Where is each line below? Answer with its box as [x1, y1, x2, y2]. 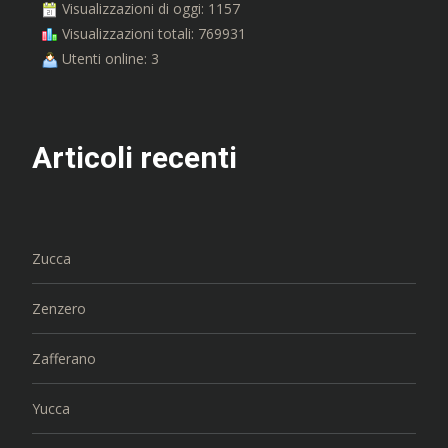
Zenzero [32, 298, 86, 318]
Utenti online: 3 [58, 48, 159, 68]
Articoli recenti [32, 139, 237, 175]
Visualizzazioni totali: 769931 [58, 23, 246, 43]
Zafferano [32, 348, 96, 368]
